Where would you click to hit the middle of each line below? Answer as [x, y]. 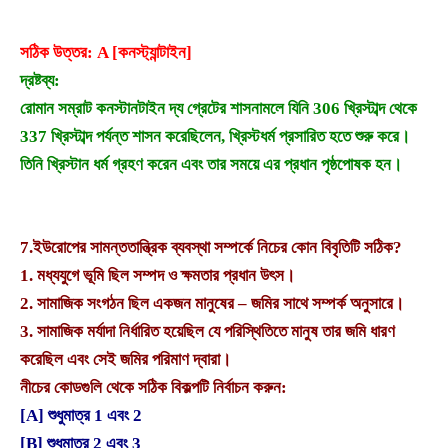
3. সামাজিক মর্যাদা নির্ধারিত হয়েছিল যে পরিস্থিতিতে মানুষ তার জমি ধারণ [207, 332]
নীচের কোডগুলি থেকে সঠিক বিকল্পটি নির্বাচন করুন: [153, 388]
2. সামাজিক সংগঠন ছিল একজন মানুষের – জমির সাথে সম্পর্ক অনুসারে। [214, 304]
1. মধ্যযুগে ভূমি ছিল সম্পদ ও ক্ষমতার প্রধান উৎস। [157, 276]
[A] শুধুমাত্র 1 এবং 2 [81, 416]
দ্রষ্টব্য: [40, 81]
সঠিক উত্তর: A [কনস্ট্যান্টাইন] [106, 53]
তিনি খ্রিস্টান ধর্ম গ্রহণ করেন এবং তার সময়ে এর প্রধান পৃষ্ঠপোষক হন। [211, 165]
